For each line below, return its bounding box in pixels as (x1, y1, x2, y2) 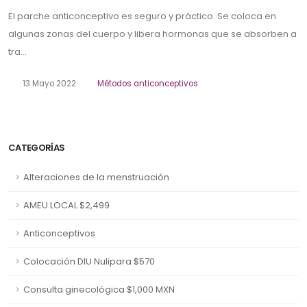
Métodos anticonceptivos (97, 78, 199, 90)
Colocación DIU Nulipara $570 (23, 255, 155, 269)
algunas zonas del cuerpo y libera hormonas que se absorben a (8, 27, 297, 41)
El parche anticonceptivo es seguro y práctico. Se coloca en (8, 10, 276, 23)
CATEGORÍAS (8, 141, 65, 155)
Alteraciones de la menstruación (23, 171, 169, 184)
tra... (8, 45, 27, 59)
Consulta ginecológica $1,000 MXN (23, 283, 175, 297)
